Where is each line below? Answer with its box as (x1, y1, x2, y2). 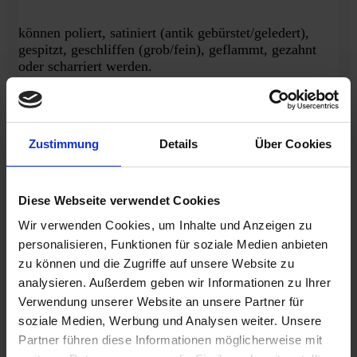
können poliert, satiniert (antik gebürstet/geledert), (18, 25, 309, 41)
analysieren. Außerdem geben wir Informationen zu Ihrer (18, 276, 331, 289)
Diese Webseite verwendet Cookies (18, 193, 220, 207)
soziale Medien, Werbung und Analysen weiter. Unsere (18, 314, 322, 328)
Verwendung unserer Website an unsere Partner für (18, 295, 304, 308)
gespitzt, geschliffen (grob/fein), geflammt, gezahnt (18, 41, 316, 57)
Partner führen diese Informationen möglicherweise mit (18, 333, 323, 347)
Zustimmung (28, 136, 100, 151)
